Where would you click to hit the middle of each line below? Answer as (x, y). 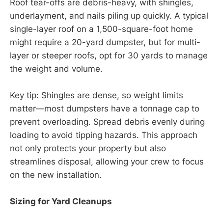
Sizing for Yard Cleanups (61, 201)
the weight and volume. (56, 69)
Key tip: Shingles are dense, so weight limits (96, 95)
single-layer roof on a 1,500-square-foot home (101, 29)
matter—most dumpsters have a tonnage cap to (105, 108)
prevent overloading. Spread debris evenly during (107, 122)
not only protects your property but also (88, 148)
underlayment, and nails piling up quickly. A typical (109, 15)
